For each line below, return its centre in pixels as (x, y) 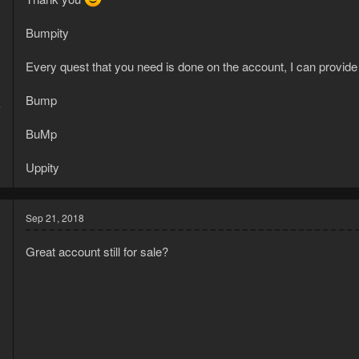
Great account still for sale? (97, 252)
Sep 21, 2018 (55, 218)
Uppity (42, 167)
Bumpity (47, 33)
